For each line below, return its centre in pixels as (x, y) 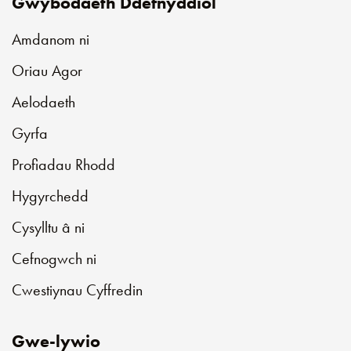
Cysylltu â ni (48, 228)
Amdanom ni (51, 40)
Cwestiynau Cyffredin (77, 290)
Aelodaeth (43, 102)
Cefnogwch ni (54, 259)
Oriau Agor (47, 71)
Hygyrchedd (50, 196)
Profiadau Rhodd (63, 165)
